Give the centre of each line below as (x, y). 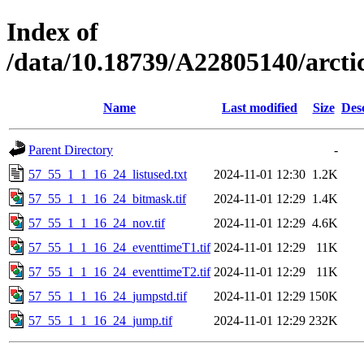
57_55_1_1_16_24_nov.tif (97, 223)
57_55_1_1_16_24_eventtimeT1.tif (119, 247)
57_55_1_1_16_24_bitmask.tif (107, 198)
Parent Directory (71, 149)
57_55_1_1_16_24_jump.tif (100, 320)
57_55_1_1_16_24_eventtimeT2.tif (119, 271)
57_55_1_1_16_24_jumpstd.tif (108, 296)
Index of (52, 32)
